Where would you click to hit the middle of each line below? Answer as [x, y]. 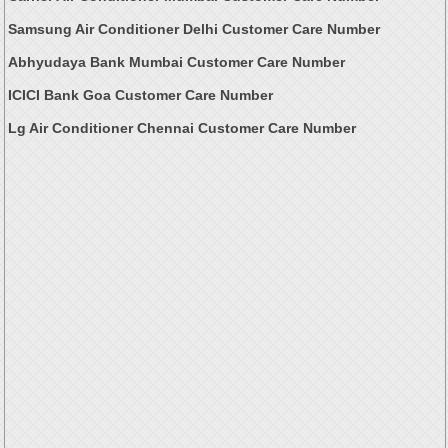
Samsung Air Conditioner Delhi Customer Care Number [194, 29]
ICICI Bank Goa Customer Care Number [141, 95]
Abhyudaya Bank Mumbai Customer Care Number [177, 62]
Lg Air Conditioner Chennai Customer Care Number [182, 128]
